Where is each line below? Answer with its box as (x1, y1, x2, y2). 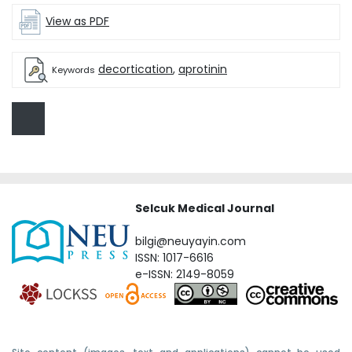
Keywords (52, 63, 95, 76)
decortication (98, 60, 173, 77)
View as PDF (46, 13, 109, 29)
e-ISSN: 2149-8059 (135, 266, 234, 283)
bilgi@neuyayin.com (135, 233, 246, 250)
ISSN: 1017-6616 (135, 250, 214, 266)
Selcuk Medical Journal (135, 200, 274, 217)
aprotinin (178, 60, 227, 77)
